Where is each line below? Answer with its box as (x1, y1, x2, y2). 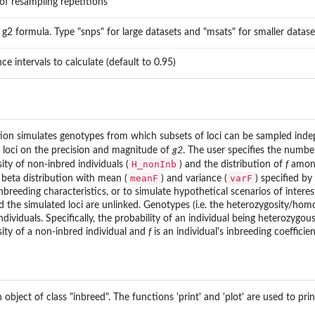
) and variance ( (161, 174, 227, 184)
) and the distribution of (179, 160, 285, 170)
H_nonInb (131, 159, 176, 170)
